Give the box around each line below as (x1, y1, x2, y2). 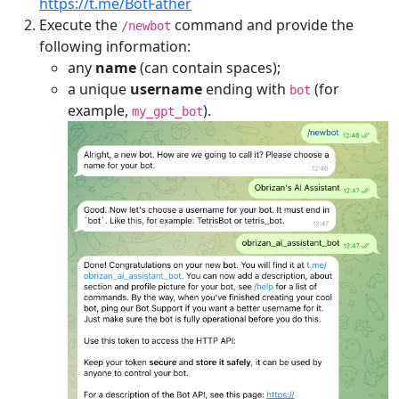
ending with (202, 78, 289, 99)
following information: (39, 36, 191, 56)
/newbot (121, 18, 171, 33)
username (130, 78, 202, 99)
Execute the (39, 14, 121, 35)
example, (68, 100, 132, 120)
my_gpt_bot (132, 103, 203, 118)
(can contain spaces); (136, 57, 281, 77)
